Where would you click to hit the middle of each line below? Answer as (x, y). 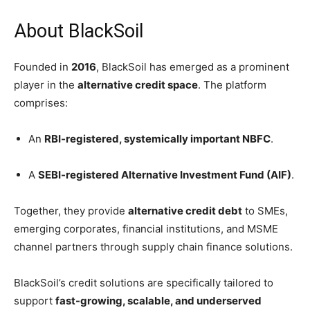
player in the (46, 84)
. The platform (232, 84)
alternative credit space (138, 84)
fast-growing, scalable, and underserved (158, 300)
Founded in (43, 66)
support (35, 300)
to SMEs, (265, 210)
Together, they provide (71, 210)
